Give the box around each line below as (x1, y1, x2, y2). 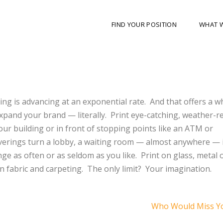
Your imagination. (145, 163, 212, 174)
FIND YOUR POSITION (111, 20, 177, 29)
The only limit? (87, 163, 141, 174)
